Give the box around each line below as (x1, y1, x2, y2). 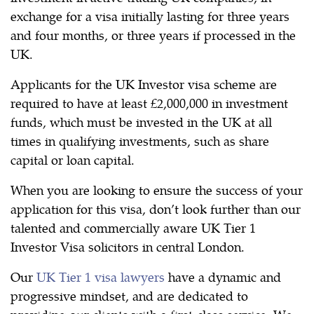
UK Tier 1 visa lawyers (36, 268, 165, 286)
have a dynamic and (165, 268, 281, 286)
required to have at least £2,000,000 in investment (11, 94, 288, 112)
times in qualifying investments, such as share (11, 132, 269, 150)
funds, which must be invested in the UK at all (11, 113, 272, 131)
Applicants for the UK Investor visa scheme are (11, 75, 277, 93)
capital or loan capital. (11, 151, 135, 169)
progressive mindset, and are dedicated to (11, 287, 248, 305)
